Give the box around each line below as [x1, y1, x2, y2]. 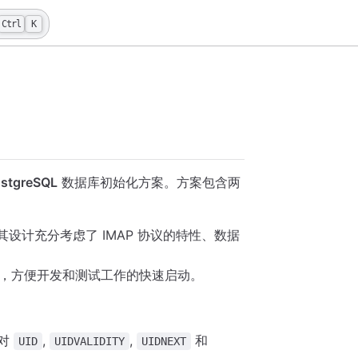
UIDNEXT [141, 335, 187, 348]
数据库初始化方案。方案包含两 [58, 174, 241, 191]
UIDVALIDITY [54, 335, 125, 348]
